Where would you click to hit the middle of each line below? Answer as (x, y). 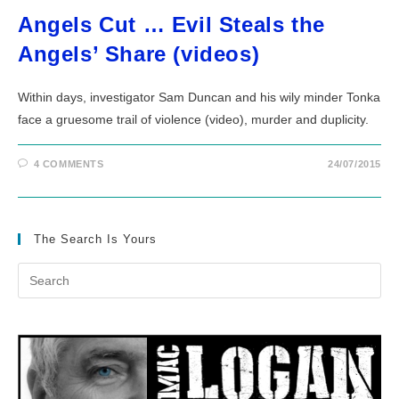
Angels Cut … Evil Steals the (171, 24)
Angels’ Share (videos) (139, 54)
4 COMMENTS (69, 164)
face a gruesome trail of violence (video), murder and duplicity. (193, 119)
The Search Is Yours (95, 239)
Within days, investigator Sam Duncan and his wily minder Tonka (199, 97)
